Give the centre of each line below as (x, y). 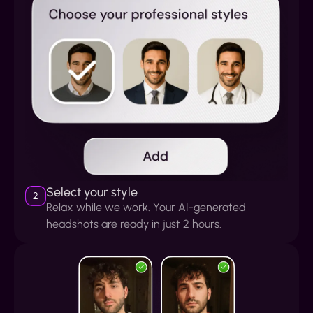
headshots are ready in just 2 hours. (134, 223)
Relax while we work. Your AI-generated (146, 206)
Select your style (92, 191)
